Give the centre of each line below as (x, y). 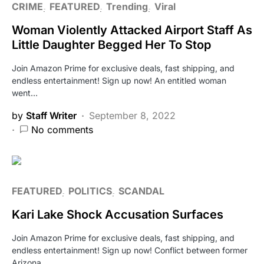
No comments (62, 129)
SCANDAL (141, 191)
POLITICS (90, 191)
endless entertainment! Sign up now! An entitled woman (119, 80)
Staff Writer (51, 115)
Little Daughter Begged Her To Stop (111, 44)
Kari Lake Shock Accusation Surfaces (118, 214)
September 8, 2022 (132, 115)
